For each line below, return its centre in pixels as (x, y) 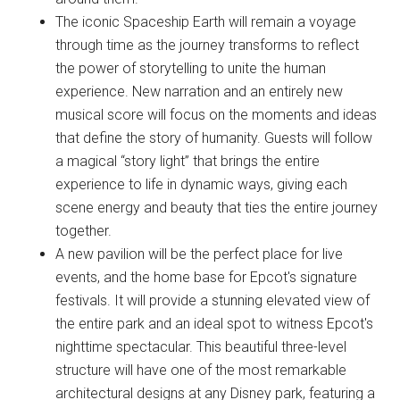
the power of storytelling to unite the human (191, 68)
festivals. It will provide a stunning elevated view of (213, 300)
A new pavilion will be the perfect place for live (200, 254)
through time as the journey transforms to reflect (208, 45)
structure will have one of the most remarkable (201, 370)
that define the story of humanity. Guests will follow (214, 138)
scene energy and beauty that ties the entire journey (217, 208)
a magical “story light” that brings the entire (188, 161)
